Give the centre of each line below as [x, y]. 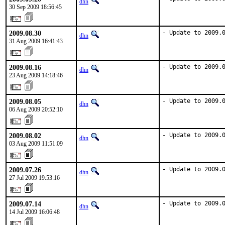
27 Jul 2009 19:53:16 [34, 178]
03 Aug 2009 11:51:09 [36, 144]
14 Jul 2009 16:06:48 [34, 212]
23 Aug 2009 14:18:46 [36, 75]
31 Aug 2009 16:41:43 [36, 41]
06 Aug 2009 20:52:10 [36, 109]
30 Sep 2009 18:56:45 [35, 7]
